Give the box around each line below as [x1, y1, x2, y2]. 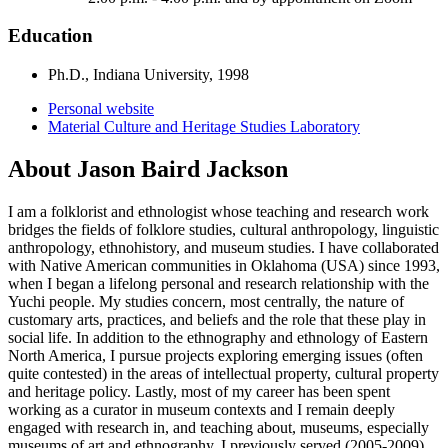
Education [8, 25, 93, 47]
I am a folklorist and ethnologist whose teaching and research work [8, 202, 429, 220]
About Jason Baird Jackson [8, 156, 288, 183]
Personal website [48, 100, 154, 118]
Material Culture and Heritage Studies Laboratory [48, 118, 360, 136]
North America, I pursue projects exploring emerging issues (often [8, 346, 423, 364]
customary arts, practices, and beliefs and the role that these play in [8, 310, 426, 328]
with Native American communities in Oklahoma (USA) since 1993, [8, 256, 440, 274]
